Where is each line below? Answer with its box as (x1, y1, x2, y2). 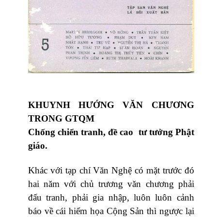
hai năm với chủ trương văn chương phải (28, 178, 194, 189)
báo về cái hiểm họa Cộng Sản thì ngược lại (28, 205, 194, 216)
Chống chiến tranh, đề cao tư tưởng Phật (28, 126, 194, 137)
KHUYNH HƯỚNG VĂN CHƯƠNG (28, 99, 194, 110)
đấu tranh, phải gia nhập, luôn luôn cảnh (28, 192, 194, 202)
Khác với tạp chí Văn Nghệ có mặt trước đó (28, 165, 194, 175)
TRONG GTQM (28, 113, 94, 124)
